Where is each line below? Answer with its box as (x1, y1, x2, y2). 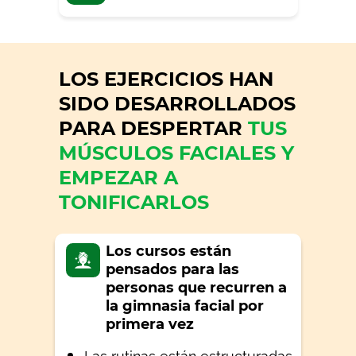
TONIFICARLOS (59, 191, 209, 214)
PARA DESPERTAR (59, 117, 248, 140)
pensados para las (106, 261, 239, 278)
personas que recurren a (106, 279, 287, 296)
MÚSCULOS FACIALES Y (59, 141, 294, 164)
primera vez (106, 315, 194, 333)
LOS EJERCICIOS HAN (59, 68, 273, 91)
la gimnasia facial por (106, 297, 264, 315)
